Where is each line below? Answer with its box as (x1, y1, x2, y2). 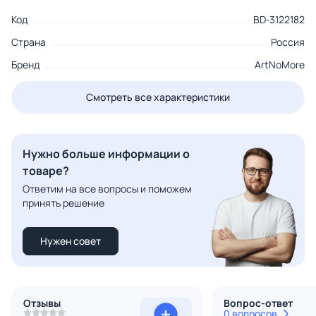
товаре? (23, 163, 69, 179)
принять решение (23, 196, 104, 210)
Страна (11, 35, 46, 49)
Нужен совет (40, 234, 101, 248)
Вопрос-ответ (224, 296, 293, 310)
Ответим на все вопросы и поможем (23, 182, 192, 196)
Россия (271, 35, 305, 49)
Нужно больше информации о (23, 146, 190, 162)
